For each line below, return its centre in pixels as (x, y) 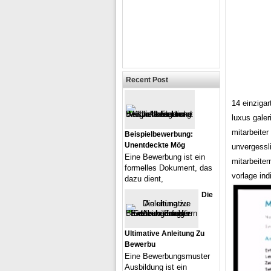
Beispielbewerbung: (159, 134)
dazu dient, (144, 179)
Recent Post (147, 80)
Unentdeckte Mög (155, 145)
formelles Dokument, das (168, 168)
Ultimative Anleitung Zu (165, 233)
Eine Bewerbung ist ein (165, 157)
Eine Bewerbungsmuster (167, 256)
